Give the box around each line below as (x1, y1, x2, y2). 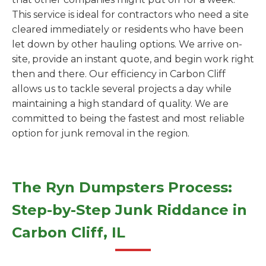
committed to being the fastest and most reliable (12, 113, 245, 124)
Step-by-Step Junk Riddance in (12, 201, 247, 218)
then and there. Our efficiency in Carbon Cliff (12, 68, 226, 80)
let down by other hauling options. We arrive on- (12, 39, 242, 50)
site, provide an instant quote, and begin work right (12, 53, 254, 65)
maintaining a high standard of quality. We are (12, 98, 229, 109)
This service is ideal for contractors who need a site (12, 9, 249, 20)
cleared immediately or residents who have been (12, 24, 243, 35)
